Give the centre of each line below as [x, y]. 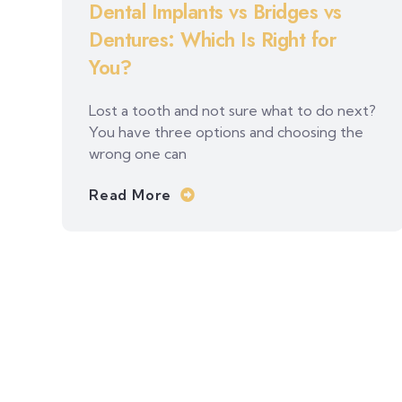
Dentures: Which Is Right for [212, 40]
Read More [131, 195]
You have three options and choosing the [226, 132]
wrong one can [138, 154]
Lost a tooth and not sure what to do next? [232, 111]
